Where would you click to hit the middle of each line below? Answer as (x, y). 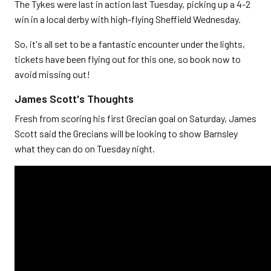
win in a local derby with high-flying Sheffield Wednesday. (128, 19)
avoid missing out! (52, 74)
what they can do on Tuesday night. (86, 149)
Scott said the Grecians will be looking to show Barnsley (126, 133)
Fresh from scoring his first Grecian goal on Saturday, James (135, 118)
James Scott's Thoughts (74, 99)
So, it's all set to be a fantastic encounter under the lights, (130, 44)
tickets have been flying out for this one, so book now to (128, 59)
